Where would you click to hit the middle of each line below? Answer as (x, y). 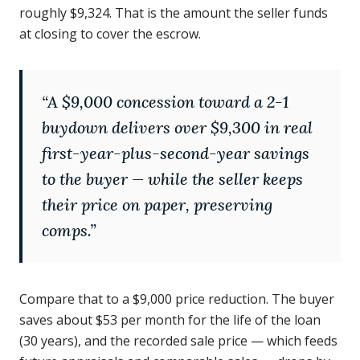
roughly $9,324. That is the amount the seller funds (174, 13)
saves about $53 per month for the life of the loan (170, 320)
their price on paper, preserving (157, 205)
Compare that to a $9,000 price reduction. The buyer (177, 299)
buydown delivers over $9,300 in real (177, 127)
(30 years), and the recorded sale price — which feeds (178, 341)
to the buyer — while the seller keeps (172, 179)
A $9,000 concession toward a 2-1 (168, 102)
